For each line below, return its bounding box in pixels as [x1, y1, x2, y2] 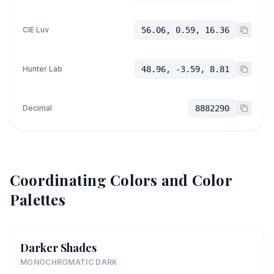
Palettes [10, 190, 65, 209]
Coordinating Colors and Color [10, 170, 232, 190]
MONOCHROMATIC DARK [20, 257, 118, 267]
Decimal [23, 103, 52, 113]
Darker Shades [20, 240, 97, 255]
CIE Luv [23, 25, 49, 34]
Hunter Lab [23, 64, 62, 73]
